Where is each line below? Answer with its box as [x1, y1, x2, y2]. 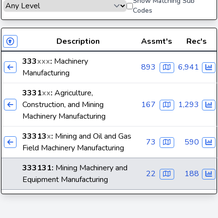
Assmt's [141, 36, 172, 47]
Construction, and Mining [22, 99, 104, 110]
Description [56, 36, 100, 47]
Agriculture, [53, 88, 93, 98]
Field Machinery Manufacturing [22, 143, 124, 153]
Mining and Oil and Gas [53, 131, 131, 142]
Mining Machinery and [54, 163, 127, 173]
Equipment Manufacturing [22, 174, 108, 185]
